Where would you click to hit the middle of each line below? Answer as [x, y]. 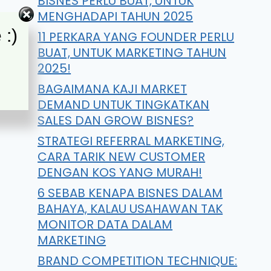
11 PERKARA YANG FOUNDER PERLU [136, 37]
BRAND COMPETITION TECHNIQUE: [138, 261]
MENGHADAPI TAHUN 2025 [116, 16]
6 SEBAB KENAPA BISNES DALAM [130, 193]
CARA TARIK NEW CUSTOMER [122, 157]
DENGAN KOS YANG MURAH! [120, 172]
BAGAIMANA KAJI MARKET [113, 89]
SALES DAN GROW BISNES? [116, 120]
